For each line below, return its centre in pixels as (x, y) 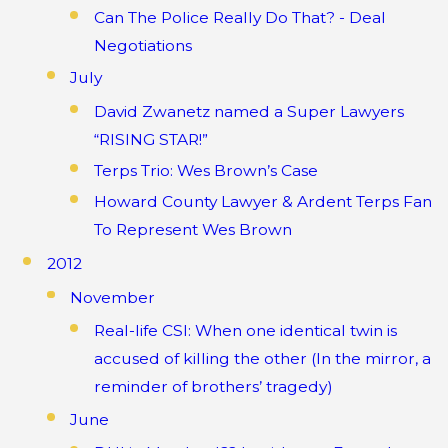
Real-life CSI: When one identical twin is (245, 331)
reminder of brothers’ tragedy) (213, 387)
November (113, 297)
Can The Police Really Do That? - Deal (239, 17)
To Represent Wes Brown (192, 229)
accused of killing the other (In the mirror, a (262, 359)
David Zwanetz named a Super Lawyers (248, 111)
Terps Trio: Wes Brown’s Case (205, 170)
